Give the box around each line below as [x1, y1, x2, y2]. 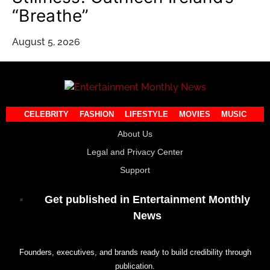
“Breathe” [12, 5, 89, 27]
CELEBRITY [24, 110, 69, 119]
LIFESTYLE [124, 110, 168, 119]
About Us [118, 129, 152, 139]
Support [120, 165, 150, 175]
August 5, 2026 [12, 36, 80, 48]
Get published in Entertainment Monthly [44, 192, 250, 207]
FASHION [79, 110, 114, 119]
